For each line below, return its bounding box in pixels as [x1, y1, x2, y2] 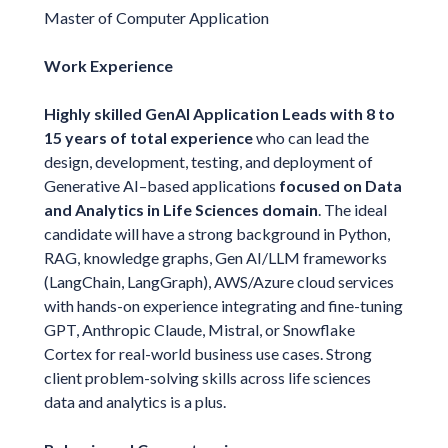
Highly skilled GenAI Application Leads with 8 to [43, 103, 395, 123]
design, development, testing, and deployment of [43, 151, 373, 171]
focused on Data [278, 175, 402, 195]
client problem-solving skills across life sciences [43, 367, 371, 387]
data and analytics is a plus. [43, 391, 226, 411]
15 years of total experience [43, 127, 253, 147]
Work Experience [43, 55, 173, 75]
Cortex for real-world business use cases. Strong [43, 343, 372, 363]
